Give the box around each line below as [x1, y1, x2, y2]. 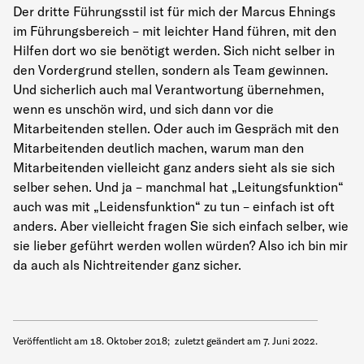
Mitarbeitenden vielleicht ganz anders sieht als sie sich [13, 158, 335, 175]
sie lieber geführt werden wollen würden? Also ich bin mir [13, 236, 348, 253]
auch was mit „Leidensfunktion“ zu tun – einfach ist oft [13, 197, 335, 214]
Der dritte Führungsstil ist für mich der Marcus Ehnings [13, 2, 336, 19]
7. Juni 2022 [263, 334, 315, 347]
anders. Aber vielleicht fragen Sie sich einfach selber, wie [13, 217, 349, 234]
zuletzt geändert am [175, 334, 263, 347]
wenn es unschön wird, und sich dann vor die [13, 100, 274, 117]
